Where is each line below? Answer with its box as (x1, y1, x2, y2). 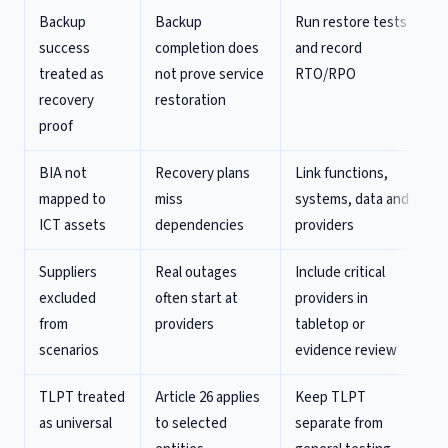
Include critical (295, 262, 385, 283)
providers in (295, 288, 368, 309)
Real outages (155, 262, 237, 283)
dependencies (155, 215, 244, 236)
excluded (39, 288, 96, 309)
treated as (39, 64, 104, 85)
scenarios (39, 340, 99, 361)
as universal (39, 413, 112, 434)
